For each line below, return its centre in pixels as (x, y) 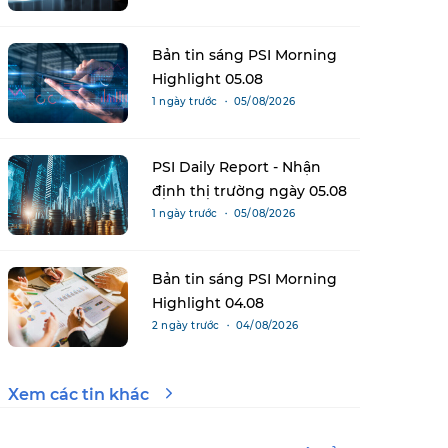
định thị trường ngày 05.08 (249, 190)
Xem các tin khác (78, 394)
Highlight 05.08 (207, 78)
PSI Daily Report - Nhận (236, 166)
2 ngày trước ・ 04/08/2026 (225, 325)
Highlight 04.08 (208, 302)
